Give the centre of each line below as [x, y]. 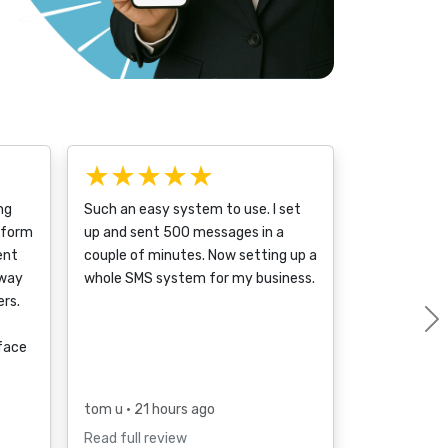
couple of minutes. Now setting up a [200, 256]
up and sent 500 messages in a [184, 233]
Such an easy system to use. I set [192, 210]
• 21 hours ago [170, 410]
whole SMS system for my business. [199, 279]
